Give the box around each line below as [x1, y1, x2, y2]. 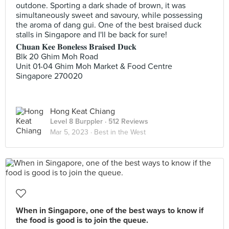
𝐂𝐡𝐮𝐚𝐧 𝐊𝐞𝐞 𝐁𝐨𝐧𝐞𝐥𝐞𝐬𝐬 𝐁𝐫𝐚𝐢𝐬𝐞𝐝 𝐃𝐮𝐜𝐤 [16, 42, 136, 52]
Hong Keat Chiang [50, 106, 115, 117]
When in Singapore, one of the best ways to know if [16, 205, 203, 216]
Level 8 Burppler [50, 117, 103, 126]
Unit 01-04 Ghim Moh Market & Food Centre [16, 61, 172, 72]
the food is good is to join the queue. [16, 215, 148, 225]
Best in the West [94, 128, 146, 136]
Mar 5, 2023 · [50, 128, 94, 136]
